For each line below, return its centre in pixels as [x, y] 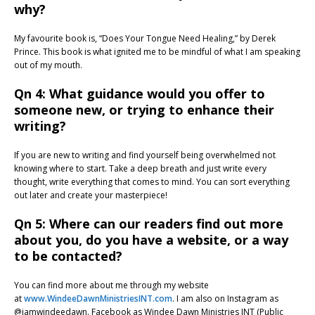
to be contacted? [68, 256]
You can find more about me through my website [111, 285]
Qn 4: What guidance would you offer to [140, 94]
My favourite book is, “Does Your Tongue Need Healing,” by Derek [145, 39]
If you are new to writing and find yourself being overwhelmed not [145, 155]
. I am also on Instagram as [225, 299]
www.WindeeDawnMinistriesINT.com [98, 299]
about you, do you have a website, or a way [151, 240]
